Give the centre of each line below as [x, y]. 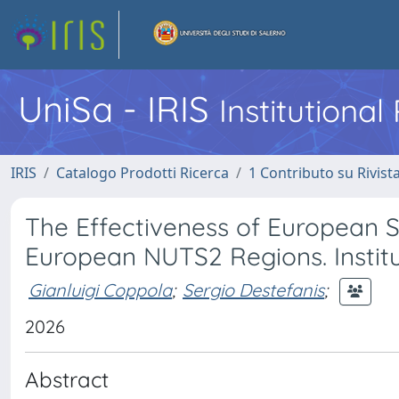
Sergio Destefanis [253, 289]
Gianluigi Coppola [100, 289]
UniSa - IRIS [118, 109]
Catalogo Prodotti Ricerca [142, 173]
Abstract [67, 379]
